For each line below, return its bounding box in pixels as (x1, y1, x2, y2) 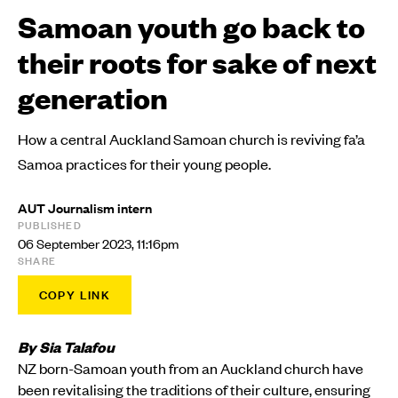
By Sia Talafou (18, 337, 115, 357)
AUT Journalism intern (18, 199, 152, 218)
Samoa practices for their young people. (18, 154, 271, 174)
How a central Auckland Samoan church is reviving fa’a (18, 129, 365, 149)
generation (18, 78, 168, 117)
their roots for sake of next (18, 43, 377, 82)
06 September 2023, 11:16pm (18, 235, 179, 253)
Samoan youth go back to (18, 7, 365, 46)
